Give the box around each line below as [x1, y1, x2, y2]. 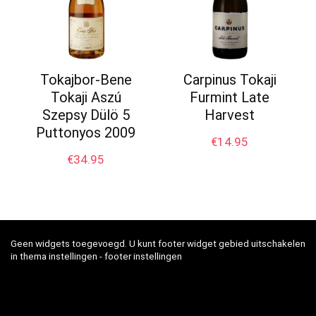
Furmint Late [190, 89, 270, 107]
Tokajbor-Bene [39, 71, 132, 89]
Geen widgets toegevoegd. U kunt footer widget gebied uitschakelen [11, 238, 305, 250]
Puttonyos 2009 [36, 124, 136, 142]
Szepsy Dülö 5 [42, 107, 130, 124]
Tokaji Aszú [50, 89, 121, 107]
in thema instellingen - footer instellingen [11, 251, 182, 262]
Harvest [205, 107, 255, 124]
